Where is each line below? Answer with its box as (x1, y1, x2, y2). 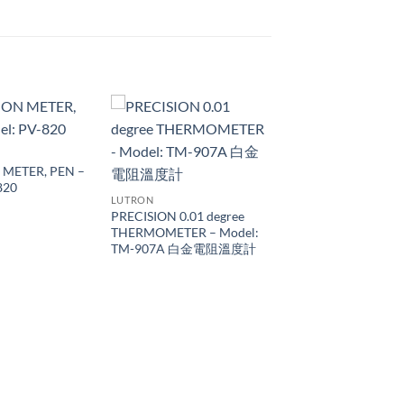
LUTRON (110, 194, 154, 207)
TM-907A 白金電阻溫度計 (110, 241, 256, 257)
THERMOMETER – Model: (110, 225, 259, 241)
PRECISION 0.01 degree (110, 208, 244, 225)
